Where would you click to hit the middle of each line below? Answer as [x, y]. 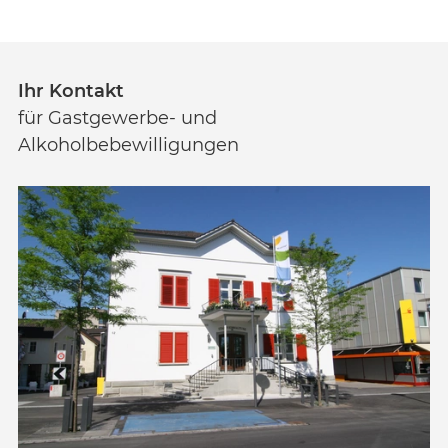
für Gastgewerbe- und [117, 118]
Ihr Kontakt [71, 91]
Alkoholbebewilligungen [128, 145]
